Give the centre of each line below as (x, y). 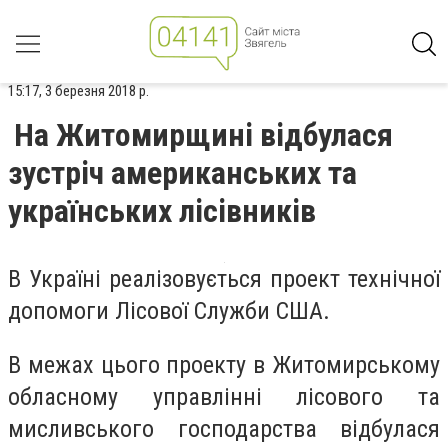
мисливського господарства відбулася (224, 428)
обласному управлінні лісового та (224, 396)
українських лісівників (162, 211)
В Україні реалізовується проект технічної (224, 279)
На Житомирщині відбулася (203, 135)
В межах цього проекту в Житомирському (224, 364)
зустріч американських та (182, 173)
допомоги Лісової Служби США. (169, 311)
